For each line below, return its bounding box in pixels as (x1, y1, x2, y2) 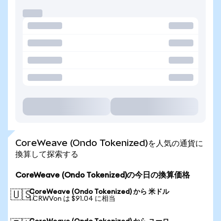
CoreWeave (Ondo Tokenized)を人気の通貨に (15, 138, 203, 148)
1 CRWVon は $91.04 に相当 (29, 195, 115, 202)
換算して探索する (15, 148, 78, 159)
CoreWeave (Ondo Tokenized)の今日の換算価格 (15, 171, 190, 179)
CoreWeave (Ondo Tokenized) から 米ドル (29, 188, 169, 195)
